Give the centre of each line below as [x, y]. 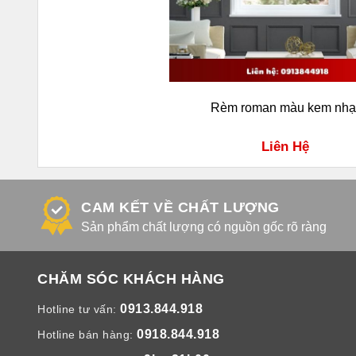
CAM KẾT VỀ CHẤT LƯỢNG [180, 207]
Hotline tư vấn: [79, 309]
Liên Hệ [285, 147]
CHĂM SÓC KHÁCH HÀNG [131, 279]
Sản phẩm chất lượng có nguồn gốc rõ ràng [204, 227]
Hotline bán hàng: [87, 335]
